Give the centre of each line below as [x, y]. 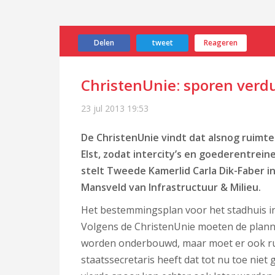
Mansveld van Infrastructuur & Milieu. [171, 187]
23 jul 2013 [103, 108]
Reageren [221, 43]
